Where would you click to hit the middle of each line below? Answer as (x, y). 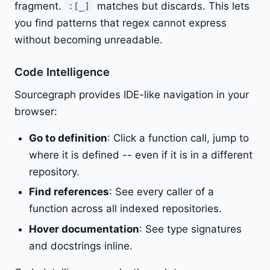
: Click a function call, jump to (178, 138)
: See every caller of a (162, 192)
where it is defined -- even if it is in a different (141, 155)
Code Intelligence (62, 71)
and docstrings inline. (81, 246)
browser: (36, 111)
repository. (54, 171)
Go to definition (68, 138)
